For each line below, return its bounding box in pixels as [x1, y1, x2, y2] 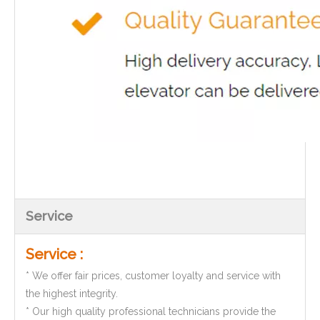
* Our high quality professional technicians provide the [26, 306, 276, 317]
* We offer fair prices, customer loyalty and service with [26, 270, 281, 281]
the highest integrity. [26, 288, 118, 299]
